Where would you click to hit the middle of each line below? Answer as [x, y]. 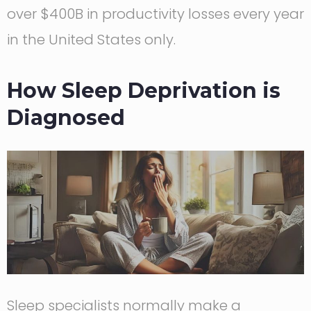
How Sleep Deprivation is [144, 91]
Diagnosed [66, 118]
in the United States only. [91, 40]
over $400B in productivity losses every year [155, 14]
